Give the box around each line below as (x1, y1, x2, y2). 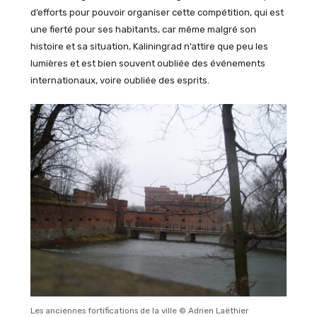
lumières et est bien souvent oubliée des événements (30, 58, 265, 69)
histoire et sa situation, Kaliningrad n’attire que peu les (30, 41, 268, 52)
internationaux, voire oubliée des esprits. (30, 75, 209, 86)
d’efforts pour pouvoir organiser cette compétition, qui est (30, 7, 284, 18)
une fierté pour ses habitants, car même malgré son (30, 24, 256, 35)
